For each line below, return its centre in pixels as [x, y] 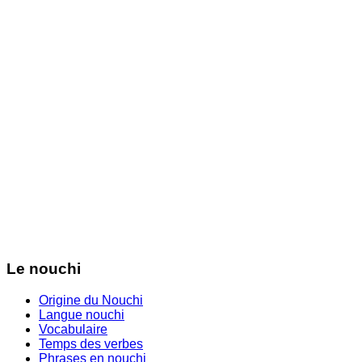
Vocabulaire [73, 330]
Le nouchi [44, 269]
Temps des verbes [91, 344]
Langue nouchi [82, 315]
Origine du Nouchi [91, 301]
